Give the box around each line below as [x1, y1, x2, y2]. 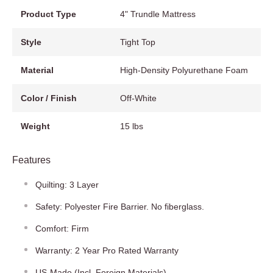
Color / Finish [21, 93, 77, 103]
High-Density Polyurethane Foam [120, 65, 249, 75]
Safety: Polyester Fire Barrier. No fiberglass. [35, 201, 204, 211]
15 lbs [120, 121, 144, 131]
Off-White [120, 93, 157, 103]
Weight [21, 121, 50, 131]
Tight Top [120, 37, 156, 47]
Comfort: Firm [35, 223, 89, 233]
